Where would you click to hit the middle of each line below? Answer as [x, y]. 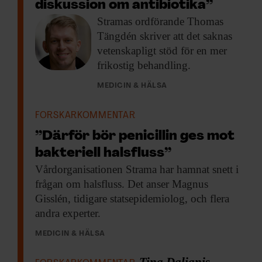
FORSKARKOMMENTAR [85, 116]
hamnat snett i [206, 170]
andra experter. [68, 213]
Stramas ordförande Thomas [160, 22]
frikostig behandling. [144, 65]
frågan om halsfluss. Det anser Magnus [122, 184]
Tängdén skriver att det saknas [165, 36]
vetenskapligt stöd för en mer [162, 51]
